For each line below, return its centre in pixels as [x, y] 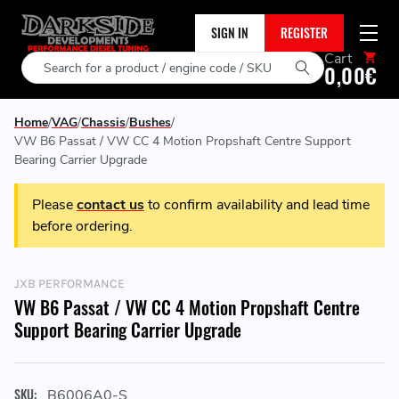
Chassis [103, 122]
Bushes [150, 122]
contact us [110, 205]
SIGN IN [230, 33]
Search [43, 62]
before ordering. [82, 226]
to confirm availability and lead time [257, 205]
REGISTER [304, 33]
